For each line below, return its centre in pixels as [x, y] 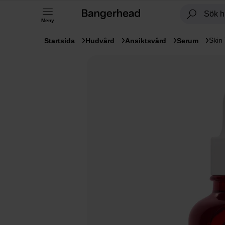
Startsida [60, 41]
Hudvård [100, 41]
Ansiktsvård [146, 41]
